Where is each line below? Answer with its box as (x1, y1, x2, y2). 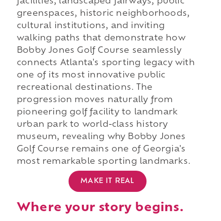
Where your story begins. (16, 202, 184, 214)
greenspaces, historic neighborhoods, (16, 10, 190, 18)
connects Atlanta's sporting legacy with (16, 59, 195, 68)
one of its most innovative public (16, 72, 166, 80)
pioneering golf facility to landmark (16, 109, 178, 117)
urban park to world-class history (16, 121, 168, 129)
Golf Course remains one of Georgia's (16, 146, 186, 154)
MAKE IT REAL (80, 178, 135, 185)
